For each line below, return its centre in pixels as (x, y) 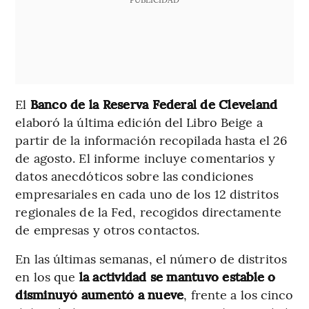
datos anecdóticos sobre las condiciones (134, 176)
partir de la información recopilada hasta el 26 (151, 140)
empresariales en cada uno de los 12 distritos (147, 194)
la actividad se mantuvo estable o (176, 277)
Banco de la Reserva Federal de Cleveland (154, 104)
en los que (46, 277)
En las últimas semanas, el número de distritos (151, 259)
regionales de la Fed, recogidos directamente (148, 212)
